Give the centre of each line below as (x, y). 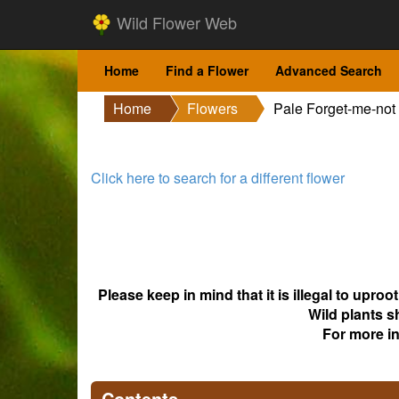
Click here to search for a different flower (218, 178)
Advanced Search (329, 70)
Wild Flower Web (175, 22)
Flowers (212, 108)
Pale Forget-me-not (334, 108)
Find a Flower (207, 70)
